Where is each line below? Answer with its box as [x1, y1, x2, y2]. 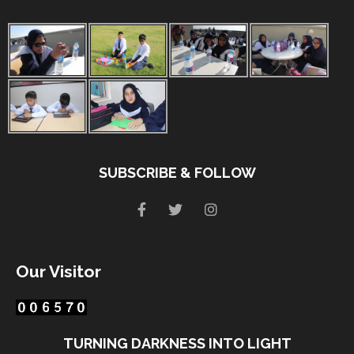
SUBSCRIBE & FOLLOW [98, 164, 256, 181]
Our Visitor [16, 261, 101, 281]
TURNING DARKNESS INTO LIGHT [62, 334, 292, 352]
